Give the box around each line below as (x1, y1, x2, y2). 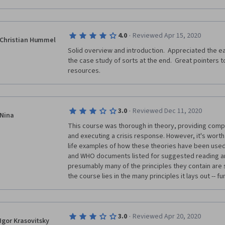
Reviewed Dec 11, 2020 (132, 106, 202, 116)
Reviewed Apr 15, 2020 (132, 31, 201, 41)
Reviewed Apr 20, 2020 (132, 211, 201, 221)
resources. (68, 66, 100, 76)
